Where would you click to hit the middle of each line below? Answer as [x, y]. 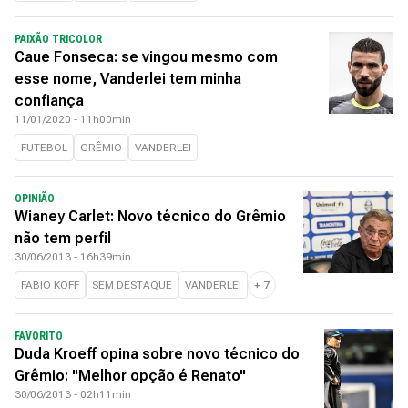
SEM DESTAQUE [132, 285]
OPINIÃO [35, 199]
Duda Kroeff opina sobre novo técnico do [157, 354]
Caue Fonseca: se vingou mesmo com [146, 57]
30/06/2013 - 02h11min [73, 394]
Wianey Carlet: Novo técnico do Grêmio [150, 216]
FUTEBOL [44, 148]
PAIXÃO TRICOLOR [58, 39]
